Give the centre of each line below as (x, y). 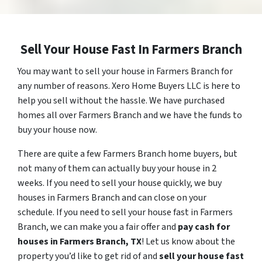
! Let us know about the (188, 241)
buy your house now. (57, 130)
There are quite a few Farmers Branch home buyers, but (127, 154)
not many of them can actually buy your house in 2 (117, 168)
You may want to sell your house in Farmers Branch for (125, 71)
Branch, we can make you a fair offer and (98, 227)
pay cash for (204, 227)
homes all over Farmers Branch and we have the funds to (130, 115)
